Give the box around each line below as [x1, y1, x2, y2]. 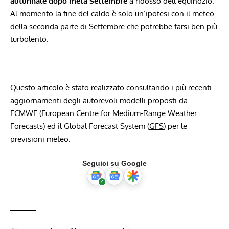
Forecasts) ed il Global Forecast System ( [10, 121, 149, 131]
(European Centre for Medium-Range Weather [39, 108, 197, 118]
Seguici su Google [82, 158, 147, 167]
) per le [164, 121, 187, 131]
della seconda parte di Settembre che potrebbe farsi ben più [10, 21, 217, 31]
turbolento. [10, 34, 49, 44]
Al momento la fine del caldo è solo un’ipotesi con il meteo [10, 8, 214, 18]
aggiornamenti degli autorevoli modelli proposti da [10, 95, 188, 105]
